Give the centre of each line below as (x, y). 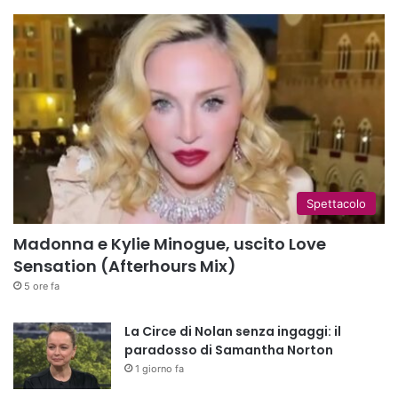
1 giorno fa (159, 368)
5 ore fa (42, 286)
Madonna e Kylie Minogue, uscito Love (170, 243)
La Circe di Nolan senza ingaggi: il (233, 331)
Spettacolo (336, 203)
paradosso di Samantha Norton (229, 350)
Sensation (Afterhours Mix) (125, 266)
